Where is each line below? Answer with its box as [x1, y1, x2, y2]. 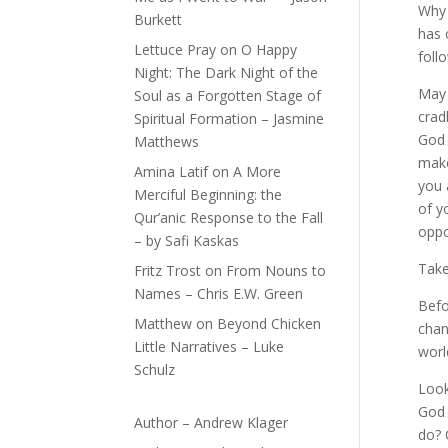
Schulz [134, 360, 176, 380]
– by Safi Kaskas [134, 231, 240, 251]
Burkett [134, 10, 183, 30]
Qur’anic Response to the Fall [134, 208, 324, 228]
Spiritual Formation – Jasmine [134, 109, 325, 129]
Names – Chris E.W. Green [134, 284, 304, 304]
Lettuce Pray [134, 40, 217, 60]
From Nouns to [226, 261, 327, 281]
